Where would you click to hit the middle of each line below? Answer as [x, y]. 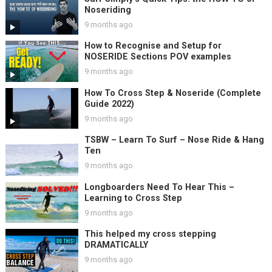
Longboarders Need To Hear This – [159, 187]
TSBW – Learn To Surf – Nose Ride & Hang [174, 140]
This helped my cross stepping [150, 234]
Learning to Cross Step [133, 198]
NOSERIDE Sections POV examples [158, 57]
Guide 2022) [109, 104]
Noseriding [107, 10]
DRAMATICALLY [116, 245]
